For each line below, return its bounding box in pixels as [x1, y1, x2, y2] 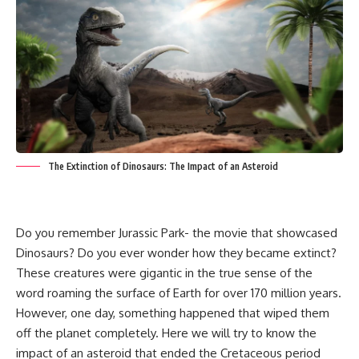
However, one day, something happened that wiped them [16, 305, 329, 321]
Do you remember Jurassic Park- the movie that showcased [16, 225, 337, 241]
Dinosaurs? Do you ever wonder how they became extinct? [16, 245, 337, 261]
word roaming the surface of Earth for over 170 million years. [16, 285, 341, 301]
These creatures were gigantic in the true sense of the [16, 265, 313, 281]
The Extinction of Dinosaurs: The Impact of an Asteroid [48, 160, 278, 173]
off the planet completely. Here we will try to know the [16, 325, 317, 341]
